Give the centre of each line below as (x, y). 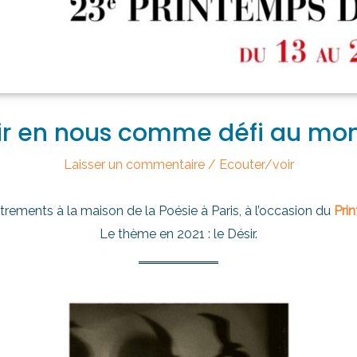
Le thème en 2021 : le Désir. (178, 234)
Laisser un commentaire (134, 165)
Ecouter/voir (256, 165)
